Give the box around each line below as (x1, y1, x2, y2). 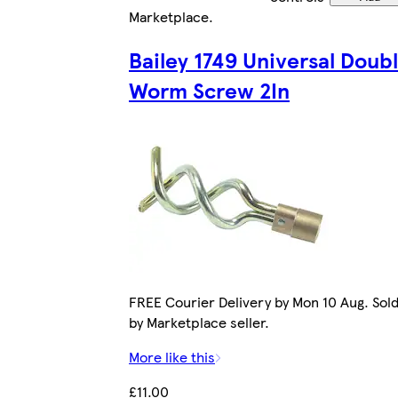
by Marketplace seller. (129, 311, 269, 332)
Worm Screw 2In (129, 74, 290, 105)
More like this (129, 346, 215, 367)
